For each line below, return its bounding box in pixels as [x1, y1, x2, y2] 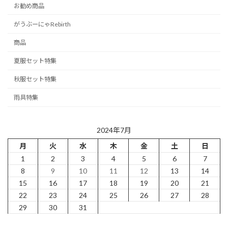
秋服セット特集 [14, 75, 57, 83]
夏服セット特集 [14, 57, 57, 65]
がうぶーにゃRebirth [14, 20, 71, 28]
